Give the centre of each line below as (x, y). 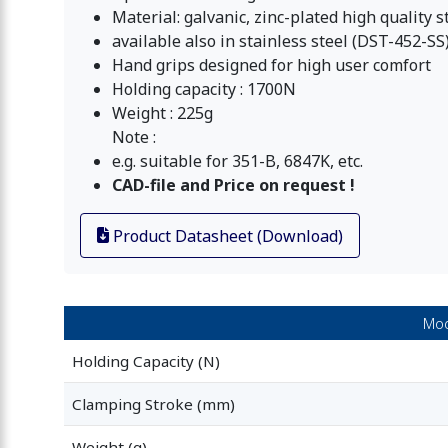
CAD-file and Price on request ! (233, 184)
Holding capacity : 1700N (204, 88)
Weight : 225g (162, 112)
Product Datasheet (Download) (226, 235)
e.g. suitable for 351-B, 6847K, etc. (237, 160)
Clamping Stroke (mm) (153, 403)
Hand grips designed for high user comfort (271, 64)
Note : (134, 136)
